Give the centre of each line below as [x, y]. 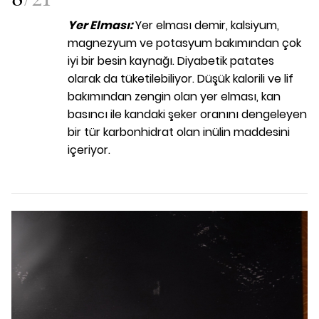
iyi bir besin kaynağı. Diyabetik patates [171, 61]
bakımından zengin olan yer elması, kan [174, 97]
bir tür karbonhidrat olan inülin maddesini [179, 132]
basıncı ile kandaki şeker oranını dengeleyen [187, 115]
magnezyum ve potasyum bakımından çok [184, 43]
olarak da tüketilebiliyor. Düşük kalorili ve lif [181, 79]
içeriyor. [89, 150]
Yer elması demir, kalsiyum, [207, 26]
